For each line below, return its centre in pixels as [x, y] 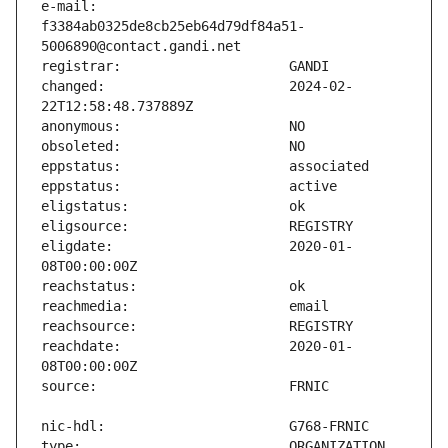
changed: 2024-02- [197, 86]
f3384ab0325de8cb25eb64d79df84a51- [173, 26]
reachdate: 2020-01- [197, 346]
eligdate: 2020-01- [197, 246]
